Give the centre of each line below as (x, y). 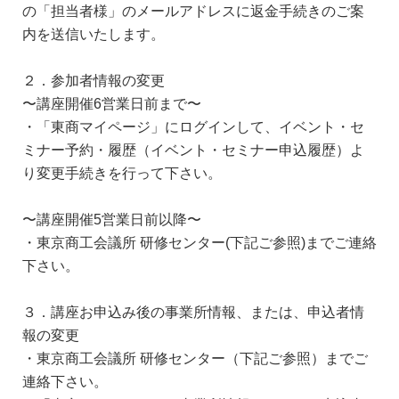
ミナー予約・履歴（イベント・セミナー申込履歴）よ (193, 149)
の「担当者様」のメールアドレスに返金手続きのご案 (193, 10)
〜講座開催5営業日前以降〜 (112, 219)
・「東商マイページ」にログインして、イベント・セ (193, 126)
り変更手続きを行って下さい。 (122, 172)
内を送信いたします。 (94, 33)
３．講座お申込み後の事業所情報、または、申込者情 (193, 311)
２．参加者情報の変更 (94, 80)
